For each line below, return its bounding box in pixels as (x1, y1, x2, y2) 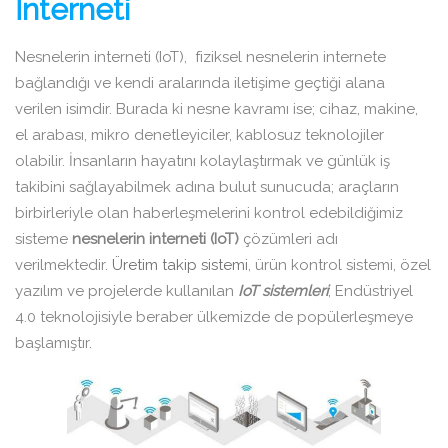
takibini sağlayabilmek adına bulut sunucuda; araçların (15, 178, 399, 196)
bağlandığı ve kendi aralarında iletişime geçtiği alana (15, 74, 385, 92)
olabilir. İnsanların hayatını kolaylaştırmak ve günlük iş (15, 152, 390, 170)
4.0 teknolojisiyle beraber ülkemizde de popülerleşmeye (15, 308, 413, 326)
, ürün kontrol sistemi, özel (248, 256, 431, 274)
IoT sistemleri (238, 282, 328, 300)
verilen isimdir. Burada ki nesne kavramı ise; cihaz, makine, (15, 100, 418, 118)
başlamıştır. (15, 334, 92, 352)
